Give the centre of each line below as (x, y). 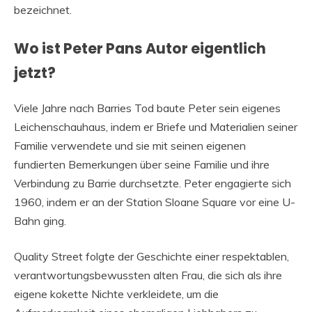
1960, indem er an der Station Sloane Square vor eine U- (155, 202)
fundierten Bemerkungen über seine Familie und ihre (142, 165)
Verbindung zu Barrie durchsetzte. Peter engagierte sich (153, 184)
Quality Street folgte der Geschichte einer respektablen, (151, 257)
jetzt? (35, 72)
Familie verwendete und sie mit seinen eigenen (130, 146)
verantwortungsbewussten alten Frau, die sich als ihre (148, 275)
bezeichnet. (43, 9)
